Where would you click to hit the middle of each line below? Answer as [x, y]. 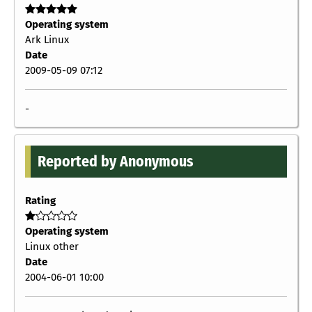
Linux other [52, 246]
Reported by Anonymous [116, 161]
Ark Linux [47, 39]
